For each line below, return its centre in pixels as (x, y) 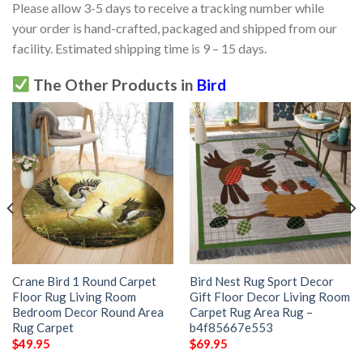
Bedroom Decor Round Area (88, 312)
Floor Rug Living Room (74, 296)
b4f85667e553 (231, 327)
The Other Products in (113, 84)
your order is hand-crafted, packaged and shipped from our (175, 28)
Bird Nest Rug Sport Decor (261, 281)
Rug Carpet (43, 327)
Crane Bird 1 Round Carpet (84, 281)
